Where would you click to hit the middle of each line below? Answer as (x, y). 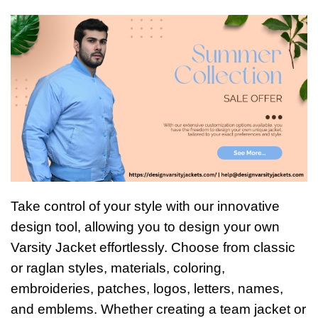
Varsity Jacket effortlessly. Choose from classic (153, 248)
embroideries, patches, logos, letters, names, (147, 289)
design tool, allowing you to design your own (145, 227)
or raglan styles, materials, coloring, (118, 268)
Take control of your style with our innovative (145, 207)
